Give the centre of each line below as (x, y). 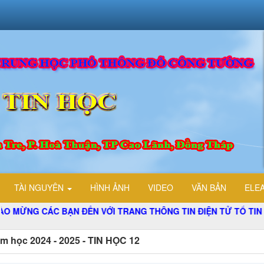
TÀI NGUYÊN (40, 188)
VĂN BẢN (209, 188)
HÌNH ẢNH (110, 188)
